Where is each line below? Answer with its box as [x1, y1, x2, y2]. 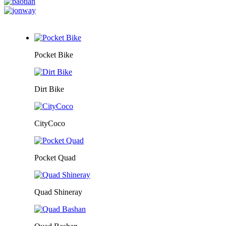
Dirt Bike [34, 84, 64, 93]
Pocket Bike [34, 50, 73, 59]
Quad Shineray [34, 187, 82, 196]
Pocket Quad [34, 153, 76, 162]
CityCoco [34, 119, 65, 128]
